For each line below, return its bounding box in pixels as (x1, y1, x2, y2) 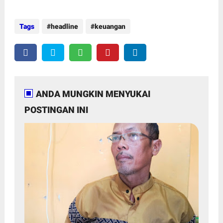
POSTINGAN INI (24, 104, 88, 115)
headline (50, 22, 78, 30)
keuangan (94, 22, 125, 30)
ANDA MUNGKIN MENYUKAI (35, 88, 150, 99)
